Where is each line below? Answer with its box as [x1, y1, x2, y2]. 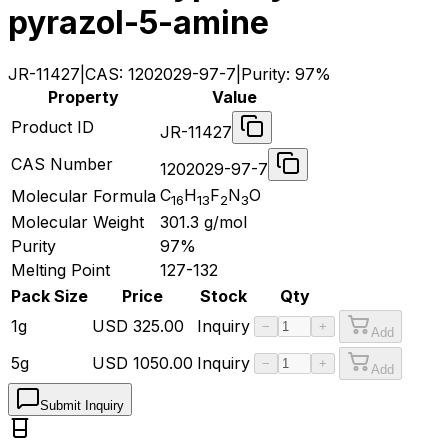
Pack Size [11, 285, 88, 306]
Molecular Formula [11, 185, 156, 206]
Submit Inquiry [40, 397, 124, 413]
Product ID [11, 116, 94, 137]
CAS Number [11, 153, 113, 174]
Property [48, 86, 119, 107]
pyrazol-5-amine [8, 3, 269, 43]
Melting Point [11, 259, 110, 280]
